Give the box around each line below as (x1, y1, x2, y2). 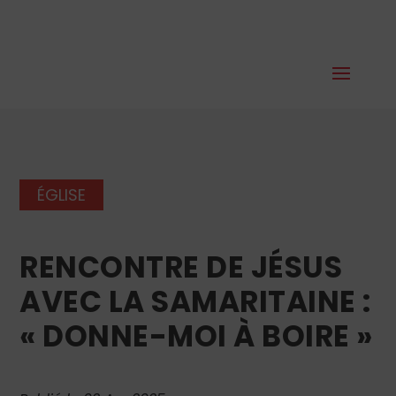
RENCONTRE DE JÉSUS (19, 246, 343, 288)
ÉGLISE (37, 183, 87, 206)
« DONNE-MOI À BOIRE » (19, 315, 373, 357)
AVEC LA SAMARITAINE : (19, 280, 371, 323)
